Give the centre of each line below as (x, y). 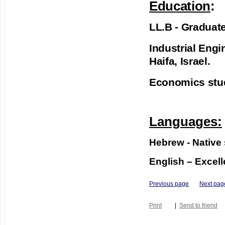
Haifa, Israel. (180, 62)
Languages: (186, 122)
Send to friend (198, 206)
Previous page (169, 184)
